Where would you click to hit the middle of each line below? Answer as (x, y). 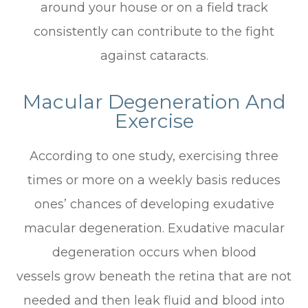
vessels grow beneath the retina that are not (154, 276)
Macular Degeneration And (154, 101)
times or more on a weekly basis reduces (154, 180)
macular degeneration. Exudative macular (154, 228)
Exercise (154, 121)
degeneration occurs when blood (154, 252)
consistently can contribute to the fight (154, 31)
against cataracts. (154, 55)
